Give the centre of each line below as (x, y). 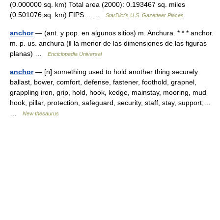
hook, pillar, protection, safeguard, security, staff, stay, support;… (110, 103)
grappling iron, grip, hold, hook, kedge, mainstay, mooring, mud (108, 92)
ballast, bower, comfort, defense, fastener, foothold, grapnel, (103, 82)
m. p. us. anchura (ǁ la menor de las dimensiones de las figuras (108, 43)
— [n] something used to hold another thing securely (116, 72)
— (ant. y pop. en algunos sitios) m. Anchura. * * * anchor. (124, 33)
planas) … (29, 54)
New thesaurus (41, 113)
